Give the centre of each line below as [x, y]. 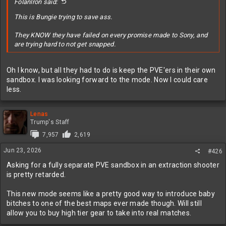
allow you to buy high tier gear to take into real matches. [99, 213]
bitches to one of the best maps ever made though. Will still [104, 203]
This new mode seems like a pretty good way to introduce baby [111, 194]
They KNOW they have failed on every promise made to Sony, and [111, 35]
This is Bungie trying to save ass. [63, 17]
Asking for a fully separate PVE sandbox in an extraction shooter [113, 165]
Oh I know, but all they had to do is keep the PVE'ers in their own [111, 70]
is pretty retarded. [36, 175]
